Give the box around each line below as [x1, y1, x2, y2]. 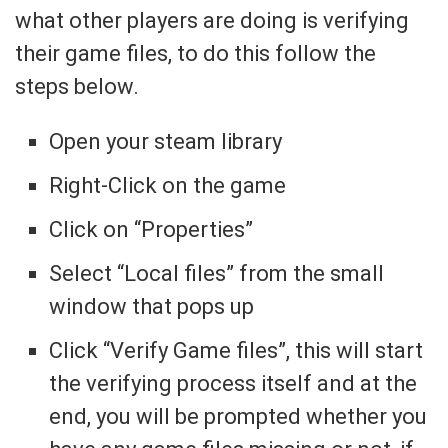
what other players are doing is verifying [15, 8, 409, 33]
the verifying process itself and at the [49, 371, 418, 396]
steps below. [15, 74, 139, 99]
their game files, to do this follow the [15, 41, 376, 66]
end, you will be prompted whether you [49, 404, 428, 429]
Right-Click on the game [49, 173, 287, 198]
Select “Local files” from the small [49, 261, 385, 286]
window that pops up [49, 294, 255, 319]
